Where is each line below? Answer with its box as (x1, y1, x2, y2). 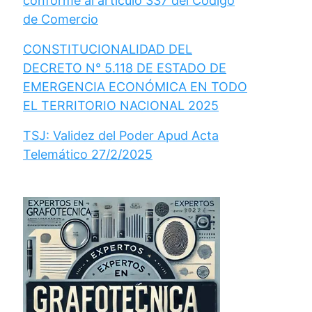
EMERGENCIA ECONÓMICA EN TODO (23, 79, 247, 94)
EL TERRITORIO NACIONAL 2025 (23, 97, 219, 113)
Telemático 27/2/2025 (23, 146, 153, 162)
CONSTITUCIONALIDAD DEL (23, 41, 192, 56)
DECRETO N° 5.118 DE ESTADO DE (23, 60, 226, 75)
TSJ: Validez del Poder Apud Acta (23, 127, 219, 143)
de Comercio (23, 11, 98, 26)
